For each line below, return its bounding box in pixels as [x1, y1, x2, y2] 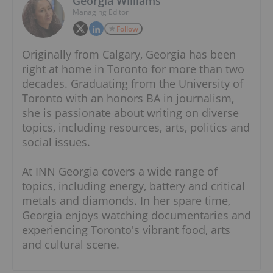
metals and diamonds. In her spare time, [22, 193, 230, 208]
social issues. [22, 135, 90, 150]
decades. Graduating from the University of [22, 76, 243, 91]
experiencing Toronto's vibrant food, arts [22, 222, 230, 238]
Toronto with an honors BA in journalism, [22, 91, 234, 106]
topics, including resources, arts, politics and [22, 120, 250, 135]
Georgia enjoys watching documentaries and [22, 208, 251, 223]
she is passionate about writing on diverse [22, 105, 239, 121]
